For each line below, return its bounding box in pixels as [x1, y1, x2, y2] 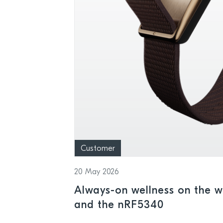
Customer [81, 144, 115, 153]
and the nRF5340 [74, 199, 164, 211]
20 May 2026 [74, 168, 119, 176]
